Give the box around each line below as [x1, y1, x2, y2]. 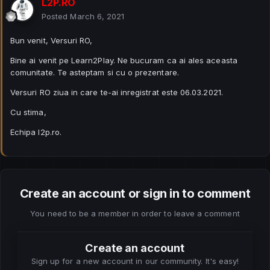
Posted [42, 11, 71, 21]
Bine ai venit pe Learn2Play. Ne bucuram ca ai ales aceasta [10, 55, 237, 65]
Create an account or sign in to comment [19, 186, 251, 201]
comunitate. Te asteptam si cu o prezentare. [10, 67, 179, 77]
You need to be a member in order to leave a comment [30, 208, 240, 218]
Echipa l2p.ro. [10, 127, 61, 137]
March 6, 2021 [70, 11, 125, 21]
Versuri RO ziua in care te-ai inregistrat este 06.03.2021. [10, 87, 223, 97]
